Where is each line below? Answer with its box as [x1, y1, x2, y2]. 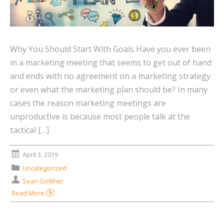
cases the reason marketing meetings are [10, 97, 166, 109]
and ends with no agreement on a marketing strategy [10, 70, 210, 82]
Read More [11, 188, 46, 198]
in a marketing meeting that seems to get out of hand [10, 57, 211, 68]
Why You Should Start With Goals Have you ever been [10, 43, 210, 55]
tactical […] [10, 124, 49, 136]
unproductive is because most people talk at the [10, 111, 190, 122]
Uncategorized [22, 163, 66, 172]
